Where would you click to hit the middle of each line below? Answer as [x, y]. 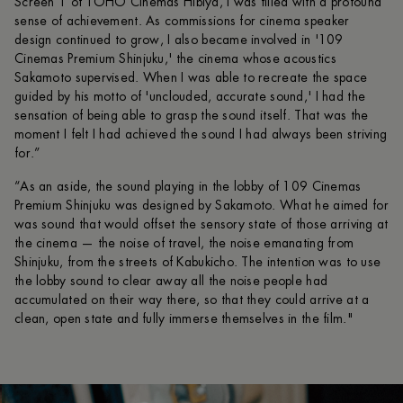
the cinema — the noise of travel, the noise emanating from [184, 242]
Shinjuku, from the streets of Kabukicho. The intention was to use [198, 261]
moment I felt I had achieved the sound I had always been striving [201, 134]
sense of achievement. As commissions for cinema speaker [182, 20]
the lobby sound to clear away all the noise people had [171, 280]
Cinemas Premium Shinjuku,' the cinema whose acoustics [175, 58]
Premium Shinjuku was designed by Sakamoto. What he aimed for [201, 205]
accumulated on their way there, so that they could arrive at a [192, 299]
